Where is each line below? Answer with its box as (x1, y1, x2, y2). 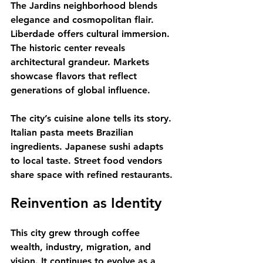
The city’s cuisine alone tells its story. (11, 113, 174, 124)
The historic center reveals (11, 42, 128, 53)
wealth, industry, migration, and (11, 241, 154, 252)
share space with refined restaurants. (11, 169, 173, 180)
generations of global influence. (11, 85, 150, 96)
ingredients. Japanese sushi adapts (11, 141, 166, 152)
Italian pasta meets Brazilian (11, 127, 136, 138)
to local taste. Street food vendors (11, 155, 165, 166)
